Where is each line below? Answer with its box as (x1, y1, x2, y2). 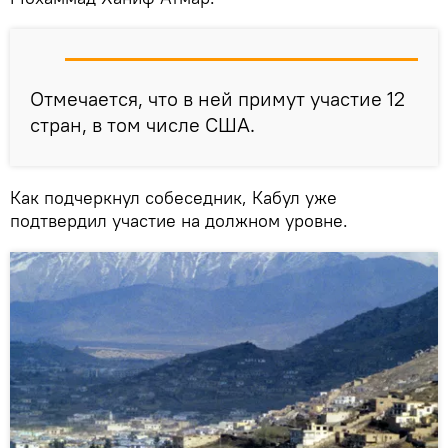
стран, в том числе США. (30, 111, 255, 137)
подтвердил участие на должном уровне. (10, 208, 348, 232)
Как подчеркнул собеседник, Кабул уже (10, 185, 337, 209)
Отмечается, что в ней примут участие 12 (30, 85, 405, 111)
